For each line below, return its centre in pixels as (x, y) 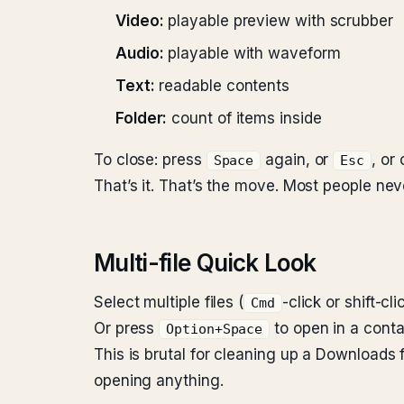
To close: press (150, 160)
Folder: (142, 118)
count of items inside (244, 118)
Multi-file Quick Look (205, 263)
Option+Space (215, 329)
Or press (127, 328)
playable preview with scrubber (278, 21)
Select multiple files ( (169, 302)
